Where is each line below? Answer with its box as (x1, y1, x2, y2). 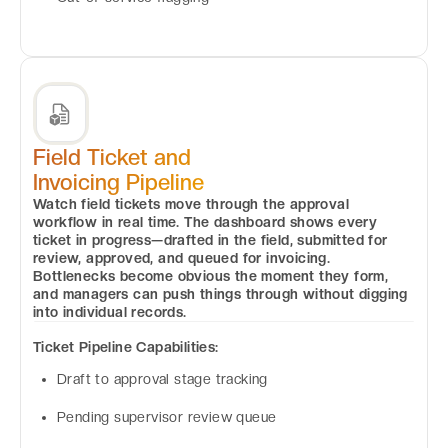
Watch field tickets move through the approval (33, 195, 349, 212)
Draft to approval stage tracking (57, 371, 268, 387)
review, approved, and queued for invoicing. (33, 249, 331, 266)
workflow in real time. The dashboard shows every (33, 213, 378, 230)
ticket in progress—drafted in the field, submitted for (33, 231, 388, 248)
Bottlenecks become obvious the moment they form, (33, 267, 389, 284)
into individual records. (33, 303, 187, 320)
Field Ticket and (33, 143, 191, 170)
